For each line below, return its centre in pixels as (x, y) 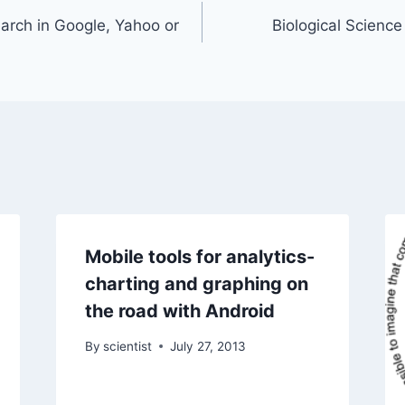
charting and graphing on (196, 284)
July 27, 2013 (207, 346)
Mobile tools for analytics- (199, 257)
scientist (127, 346)
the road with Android (179, 311)
